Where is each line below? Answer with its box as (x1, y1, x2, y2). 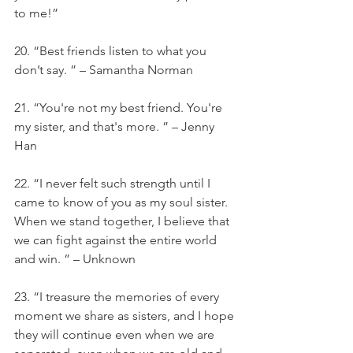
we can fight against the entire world (14, 232, 220, 247)
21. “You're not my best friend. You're (14, 100, 225, 115)
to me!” (14, 6, 58, 20)
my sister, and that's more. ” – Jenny (14, 119, 217, 134)
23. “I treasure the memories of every (14, 289, 222, 304)
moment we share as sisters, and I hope (14, 308, 237, 323)
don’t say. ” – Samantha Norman (14, 62, 193, 77)
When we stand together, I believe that (14, 214, 232, 229)
